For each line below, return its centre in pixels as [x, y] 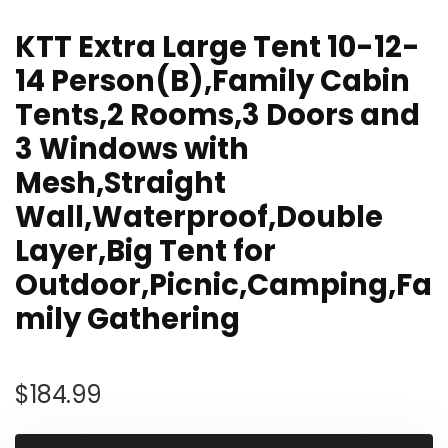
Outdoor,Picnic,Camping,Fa [223, 285]
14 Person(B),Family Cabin [212, 81]
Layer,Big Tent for [145, 251]
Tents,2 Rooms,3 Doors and [217, 115]
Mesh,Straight [120, 183]
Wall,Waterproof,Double [199, 217]
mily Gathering [127, 319]
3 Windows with [132, 149]
